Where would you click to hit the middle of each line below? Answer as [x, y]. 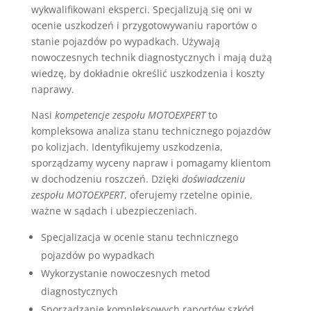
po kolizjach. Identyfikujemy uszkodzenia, [127, 146]
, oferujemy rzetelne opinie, [188, 194]
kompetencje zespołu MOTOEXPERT [130, 115]
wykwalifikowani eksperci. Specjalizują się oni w [141, 9]
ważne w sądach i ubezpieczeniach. [114, 210]
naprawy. [52, 89]
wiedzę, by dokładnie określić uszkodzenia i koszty [148, 73]
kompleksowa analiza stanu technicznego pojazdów [151, 131]
